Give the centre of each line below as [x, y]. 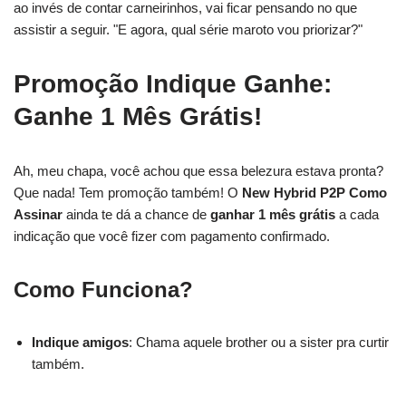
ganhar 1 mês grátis [273, 214]
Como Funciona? [103, 290]
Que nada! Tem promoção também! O [128, 193]
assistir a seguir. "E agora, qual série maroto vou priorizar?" [188, 29]
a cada [357, 214]
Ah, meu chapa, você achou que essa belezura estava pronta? [198, 171]
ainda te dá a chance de [136, 214]
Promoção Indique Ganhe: [173, 84]
